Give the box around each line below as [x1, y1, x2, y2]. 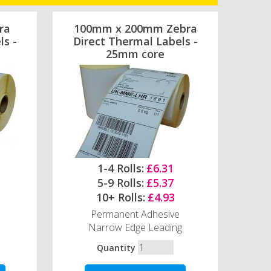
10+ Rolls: [96, 189, 145, 204]
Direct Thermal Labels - [73, 33, 198, 48]
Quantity [96, 241, 135, 253]
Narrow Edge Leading [88, 220, 183, 234]
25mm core [106, 46, 165, 61]
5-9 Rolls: [97, 175, 144, 190]
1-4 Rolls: [97, 160, 144, 175]
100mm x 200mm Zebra [73, 21, 197, 36]
